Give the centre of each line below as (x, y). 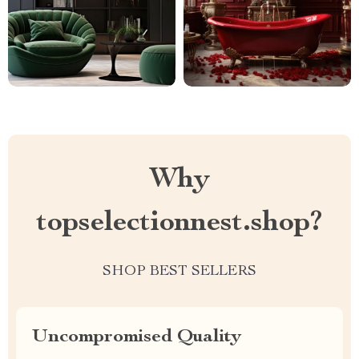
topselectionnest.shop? (179, 223)
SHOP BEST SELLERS (179, 271)
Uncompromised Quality (137, 337)
